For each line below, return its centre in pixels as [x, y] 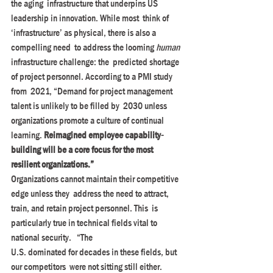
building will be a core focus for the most [83, 150]
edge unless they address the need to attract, [91, 193]
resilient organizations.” [52, 164]
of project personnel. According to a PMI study [93, 76]
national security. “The [52, 237]
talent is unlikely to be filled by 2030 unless [90, 106]
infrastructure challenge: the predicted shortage [96, 62]
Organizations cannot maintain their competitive [96, 179]
